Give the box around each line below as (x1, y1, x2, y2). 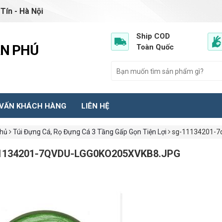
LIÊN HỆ (81, 102, 109, 111)
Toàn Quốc (136, 43, 174, 52)
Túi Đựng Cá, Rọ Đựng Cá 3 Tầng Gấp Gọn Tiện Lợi (12, 128, 166, 136)
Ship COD (136, 32, 170, 41)
